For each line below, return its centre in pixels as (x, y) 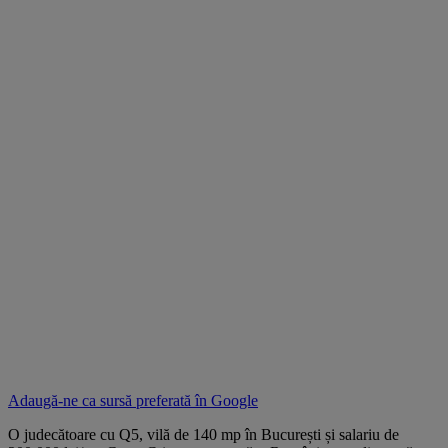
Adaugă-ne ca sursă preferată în (109, 400)
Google (234, 400)
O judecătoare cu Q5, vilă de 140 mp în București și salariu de (203, 434)
